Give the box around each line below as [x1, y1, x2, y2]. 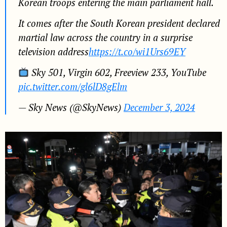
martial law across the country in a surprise [18, 31, 193, 44]
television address [18, 45, 89, 58]
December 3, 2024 [124, 101, 195, 113]
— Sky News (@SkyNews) [18, 101, 124, 113]
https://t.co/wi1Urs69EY [89, 45, 185, 58]
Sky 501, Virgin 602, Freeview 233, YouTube [29, 66, 207, 79]
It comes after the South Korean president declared [18, 17, 220, 29]
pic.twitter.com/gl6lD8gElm [18, 80, 127, 93]
